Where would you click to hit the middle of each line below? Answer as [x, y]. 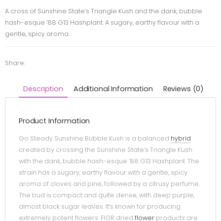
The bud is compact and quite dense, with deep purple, [107, 195]
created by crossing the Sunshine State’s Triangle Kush [106, 150]
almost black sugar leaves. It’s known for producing [100, 207]
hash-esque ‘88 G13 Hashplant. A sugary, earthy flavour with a [102, 22]
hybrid [181, 139]
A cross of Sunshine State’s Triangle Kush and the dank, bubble [104, 11]
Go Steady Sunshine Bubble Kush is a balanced [95, 139]
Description [43, 89]
